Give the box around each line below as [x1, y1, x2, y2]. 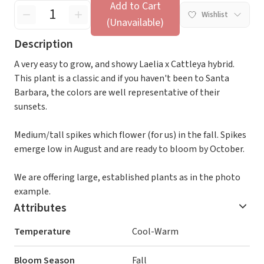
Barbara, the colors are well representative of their [14, 86, 220, 99]
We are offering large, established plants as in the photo [14, 171, 240, 184]
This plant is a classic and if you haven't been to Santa [14, 72, 229, 85]
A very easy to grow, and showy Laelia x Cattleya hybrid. [14, 58, 235, 71]
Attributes [14, 200, 67, 216]
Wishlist [202, 9, 228, 21]
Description [14, 36, 73, 52]
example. [14, 185, 51, 198]
